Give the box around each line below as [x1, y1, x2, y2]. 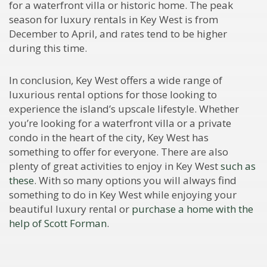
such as [221, 159, 256, 173]
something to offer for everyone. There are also [9, 144, 228, 159]
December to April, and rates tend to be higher [9, 26, 227, 41]
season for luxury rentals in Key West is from [9, 12, 218, 26]
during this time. [9, 41, 87, 55]
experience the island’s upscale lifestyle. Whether [9, 101, 239, 116]
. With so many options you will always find [34, 173, 237, 187]
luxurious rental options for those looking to [9, 87, 217, 101]
